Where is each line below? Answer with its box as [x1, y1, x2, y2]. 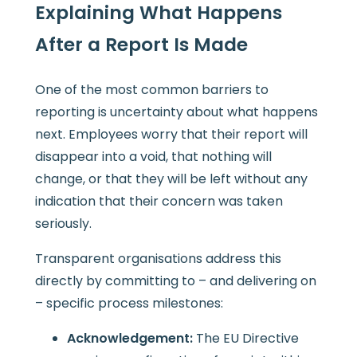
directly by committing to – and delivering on [34, 272, 316, 291]
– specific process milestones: [34, 294, 223, 313]
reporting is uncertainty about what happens [34, 103, 318, 122]
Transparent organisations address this [34, 249, 281, 269]
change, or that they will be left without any [34, 170, 308, 189]
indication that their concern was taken [34, 192, 283, 211]
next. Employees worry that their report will [34, 125, 308, 144]
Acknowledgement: [66, 329, 196, 348]
